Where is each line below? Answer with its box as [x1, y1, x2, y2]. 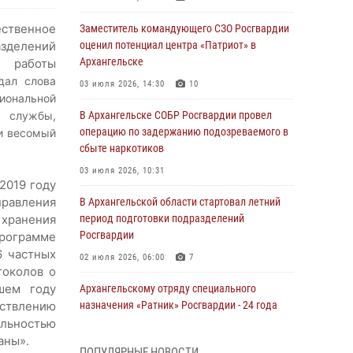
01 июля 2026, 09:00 [80, 322, 165, 333]
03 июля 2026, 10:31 [80, 165, 165, 176]
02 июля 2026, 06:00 [80, 252, 165, 262]
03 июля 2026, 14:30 [80, 79, 165, 89]
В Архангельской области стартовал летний [80, 195, 281, 208]
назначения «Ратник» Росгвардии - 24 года [80, 299, 277, 311]
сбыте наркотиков [80, 142, 164, 154]
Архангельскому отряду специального [80, 282, 256, 295]
